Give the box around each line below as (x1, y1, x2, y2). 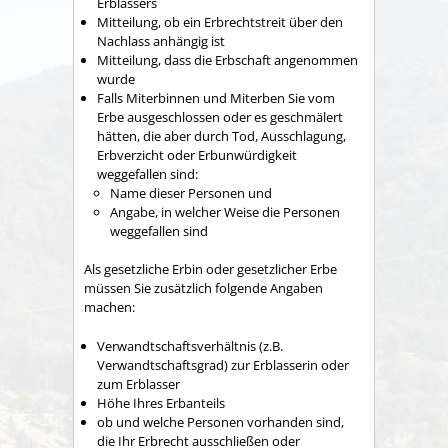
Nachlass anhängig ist (97, 31, 225, 50)
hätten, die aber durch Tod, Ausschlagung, (97, 126, 346, 145)
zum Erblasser (97, 374, 180, 393)
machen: (84, 298, 135, 317)
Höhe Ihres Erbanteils (97, 393, 225, 412)
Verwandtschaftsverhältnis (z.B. (97, 336, 283, 355)
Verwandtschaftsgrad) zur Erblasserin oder (97, 355, 349, 374)
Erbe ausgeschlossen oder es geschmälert (97, 107, 343, 126)
